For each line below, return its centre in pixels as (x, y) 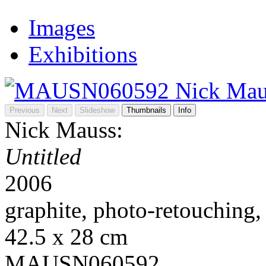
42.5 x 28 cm (66, 236)
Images (62, 27)
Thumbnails (146, 110)
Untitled (43, 156)
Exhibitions (83, 54)
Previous (25, 110)
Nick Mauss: (64, 129)
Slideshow (97, 110)
